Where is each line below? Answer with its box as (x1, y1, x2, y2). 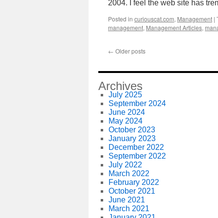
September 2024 (108, 99, 166, 108)
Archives (98, 79, 143, 92)
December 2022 (108, 143, 164, 151)
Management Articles (146, 23, 202, 32)
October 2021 (108, 187, 155, 195)
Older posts (114, 47, 145, 55)
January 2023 (108, 134, 156, 143)
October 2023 (108, 126, 155, 134)
